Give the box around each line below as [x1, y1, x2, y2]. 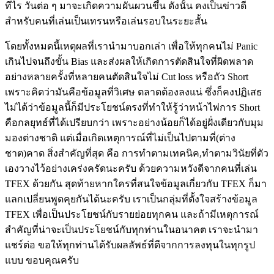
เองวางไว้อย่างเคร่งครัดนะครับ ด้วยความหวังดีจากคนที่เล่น [5, 163, 257, 174]
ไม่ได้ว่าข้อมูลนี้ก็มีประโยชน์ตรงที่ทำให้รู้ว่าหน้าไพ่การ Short [5, 102, 260, 113]
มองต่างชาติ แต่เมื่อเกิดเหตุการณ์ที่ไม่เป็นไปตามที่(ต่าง [5, 132, 235, 143]
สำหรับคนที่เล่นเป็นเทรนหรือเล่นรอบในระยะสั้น [5, 15, 207, 26]
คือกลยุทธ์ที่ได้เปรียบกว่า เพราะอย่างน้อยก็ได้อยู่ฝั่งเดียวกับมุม [5, 117, 264, 128]
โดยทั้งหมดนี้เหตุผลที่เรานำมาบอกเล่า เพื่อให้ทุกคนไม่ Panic [5, 40, 257, 51]
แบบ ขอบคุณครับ [5, 254, 79, 265]
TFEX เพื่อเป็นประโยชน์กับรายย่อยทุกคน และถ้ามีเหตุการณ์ [5, 209, 259, 220]
